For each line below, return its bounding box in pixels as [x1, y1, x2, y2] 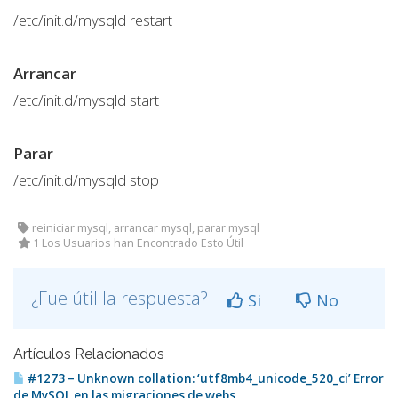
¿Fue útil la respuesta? [31, 286, 212, 310]
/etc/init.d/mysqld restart [13, 10, 172, 30]
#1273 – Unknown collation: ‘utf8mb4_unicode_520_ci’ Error [25, 370, 384, 386]
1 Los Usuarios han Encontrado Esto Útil [30, 235, 243, 251]
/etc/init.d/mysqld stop [13, 170, 159, 190]
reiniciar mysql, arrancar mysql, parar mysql [29, 220, 259, 235]
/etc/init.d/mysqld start [13, 90, 159, 110]
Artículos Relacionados [13, 346, 164, 362]
